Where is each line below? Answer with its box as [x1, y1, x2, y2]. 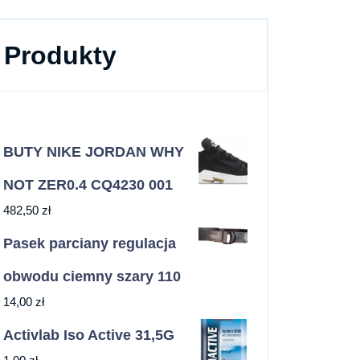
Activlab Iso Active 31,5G [3, 327, 174, 343]
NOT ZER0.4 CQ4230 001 [3, 177, 173, 193]
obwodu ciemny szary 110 [3, 268, 181, 284]
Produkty [4, 41, 117, 70]
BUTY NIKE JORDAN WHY [3, 144, 184, 160]
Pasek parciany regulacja [3, 235, 176, 252]
